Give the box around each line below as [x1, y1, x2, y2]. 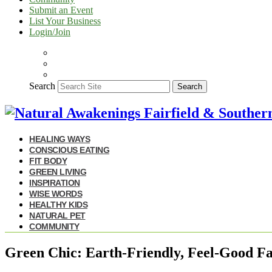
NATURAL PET [29, 210, 86, 220]
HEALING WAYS [29, 134, 90, 144]
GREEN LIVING [29, 166, 86, 177]
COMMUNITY [29, 221, 80, 231]
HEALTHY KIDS [29, 199, 87, 209]
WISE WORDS [29, 188, 82, 199]
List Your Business [29, 16, 101, 26]
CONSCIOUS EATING [29, 144, 109, 155]
